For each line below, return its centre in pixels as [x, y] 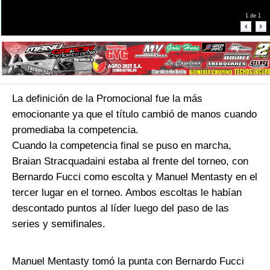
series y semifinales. [60, 224]
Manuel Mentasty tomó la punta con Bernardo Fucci [128, 261]
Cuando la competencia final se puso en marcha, [122, 146]
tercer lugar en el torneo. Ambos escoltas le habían [127, 193]
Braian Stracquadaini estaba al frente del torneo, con [130, 161]
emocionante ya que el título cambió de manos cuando [134, 114]
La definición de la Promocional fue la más [107, 99]
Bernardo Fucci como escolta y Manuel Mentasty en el [135, 177]
